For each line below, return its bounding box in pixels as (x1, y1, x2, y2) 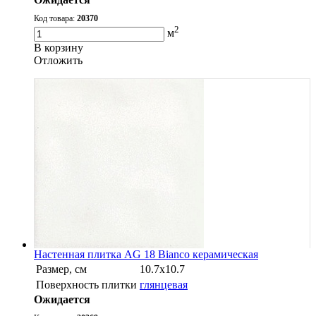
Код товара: (34, 13, 77, 24)
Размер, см (36, 262, 87, 275)
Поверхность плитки (36, 278, 137, 291)
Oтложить (34, 54, 83, 66)
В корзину (34, 41, 83, 54)
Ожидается (34, 293, 90, 305)
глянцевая (140, 278, 188, 291)
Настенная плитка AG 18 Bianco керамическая (34, 248, 258, 260)
